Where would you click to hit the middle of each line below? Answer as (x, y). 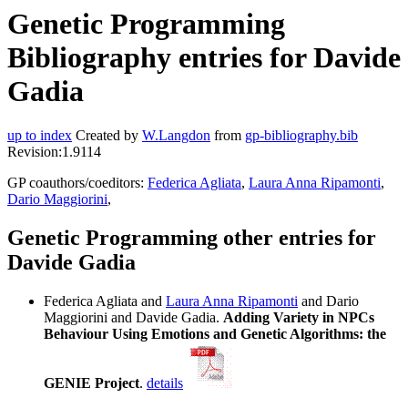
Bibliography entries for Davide (204, 57)
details (165, 383)
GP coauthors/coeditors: (77, 183)
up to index (40, 136)
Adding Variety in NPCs (299, 318)
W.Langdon (176, 136)
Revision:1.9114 (54, 152)
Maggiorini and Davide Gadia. (133, 318)
